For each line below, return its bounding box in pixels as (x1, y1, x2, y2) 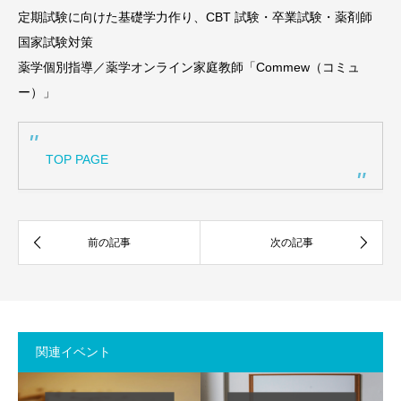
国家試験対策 (18, 35, 93, 50)
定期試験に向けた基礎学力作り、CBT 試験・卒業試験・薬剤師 (18, 10, 372, 25)
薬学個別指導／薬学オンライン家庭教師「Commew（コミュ (18, 60, 360, 75)
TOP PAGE (46, 151, 108, 166)
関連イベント (36, 344, 111, 359)
